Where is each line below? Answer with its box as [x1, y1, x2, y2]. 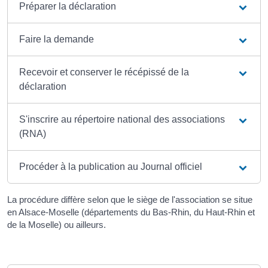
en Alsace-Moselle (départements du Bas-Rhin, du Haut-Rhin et [7, 207, 255, 218]
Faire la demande [19, 34, 95, 45]
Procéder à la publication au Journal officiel [19, 162, 203, 172]
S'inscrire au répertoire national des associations [19, 114, 226, 125]
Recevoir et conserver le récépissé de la [19, 67, 190, 78]
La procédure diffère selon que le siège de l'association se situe [7, 194, 252, 205]
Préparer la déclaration [19, 1, 117, 12]
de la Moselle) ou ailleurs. [7, 220, 106, 230]
